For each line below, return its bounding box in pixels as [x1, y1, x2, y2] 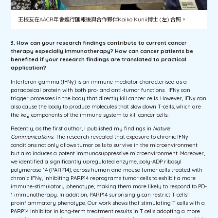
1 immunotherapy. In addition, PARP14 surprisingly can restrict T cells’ [11, 191, 189, 198]
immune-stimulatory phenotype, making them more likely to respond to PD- [11, 182, 207, 190]
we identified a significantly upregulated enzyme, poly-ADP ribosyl [11, 158, 182, 165]
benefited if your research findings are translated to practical [11, 56, 187, 63]
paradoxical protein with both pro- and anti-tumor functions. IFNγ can [11, 86, 191, 93]
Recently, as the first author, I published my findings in [11, 125, 153, 132]
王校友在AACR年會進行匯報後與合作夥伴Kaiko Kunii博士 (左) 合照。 [18, 16, 187, 23]
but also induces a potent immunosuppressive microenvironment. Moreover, [11, 149, 205, 157]
